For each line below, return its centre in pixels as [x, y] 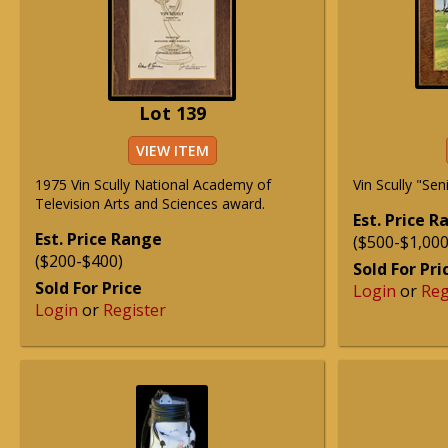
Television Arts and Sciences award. [150, 203]
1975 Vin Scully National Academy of [153, 184]
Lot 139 [172, 113]
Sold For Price [88, 288]
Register [134, 310]
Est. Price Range [98, 239]
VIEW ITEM [172, 150]
